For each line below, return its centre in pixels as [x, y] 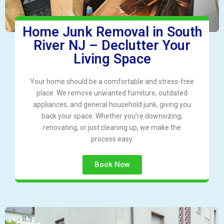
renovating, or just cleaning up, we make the [112, 128]
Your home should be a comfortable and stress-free [112, 82]
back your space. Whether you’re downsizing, [112, 116]
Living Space [112, 59]
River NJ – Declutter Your [112, 46]
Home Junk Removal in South [112, 32]
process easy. [112, 139]
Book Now [112, 165]
